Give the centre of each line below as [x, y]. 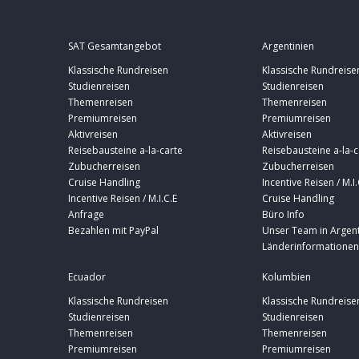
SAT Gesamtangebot [115, 46]
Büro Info [283, 214]
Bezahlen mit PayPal [113, 230]
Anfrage [86, 214]
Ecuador [87, 276]
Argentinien [288, 46]
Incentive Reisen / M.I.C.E [123, 198]
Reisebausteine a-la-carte [125, 150]
